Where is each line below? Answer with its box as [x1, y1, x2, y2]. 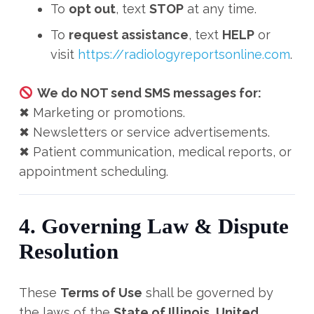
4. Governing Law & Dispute [19, 214, 289, 238]
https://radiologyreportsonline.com [78, 47, 290, 62]
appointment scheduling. [19, 164, 168, 179]
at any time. [184, 1, 257, 16]
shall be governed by [142, 285, 273, 300]
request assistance [69, 27, 189, 42]
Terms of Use [60, 285, 142, 300]
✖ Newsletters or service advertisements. [19, 125, 270, 139]
